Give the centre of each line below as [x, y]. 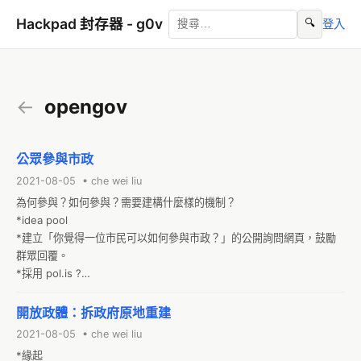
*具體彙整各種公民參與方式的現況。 [103, 290]
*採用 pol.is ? [49, 273]
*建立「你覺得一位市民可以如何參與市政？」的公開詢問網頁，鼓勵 [176, 237]
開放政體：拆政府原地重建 [93, 312]
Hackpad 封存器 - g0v [89, 24]
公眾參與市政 [55, 159]
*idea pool [42, 220]
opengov [84, 106]
